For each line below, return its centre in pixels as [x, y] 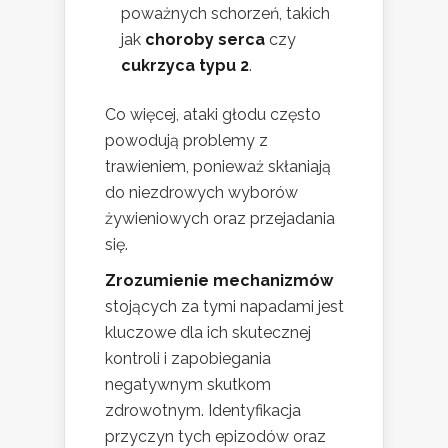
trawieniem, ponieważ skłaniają [218, 166]
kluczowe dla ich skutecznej [208, 332]
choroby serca [205, 39]
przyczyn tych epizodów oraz [215, 436]
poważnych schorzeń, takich [225, 13]
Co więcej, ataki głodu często [213, 114]
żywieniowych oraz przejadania [220, 218]
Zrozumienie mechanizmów [219, 280]
